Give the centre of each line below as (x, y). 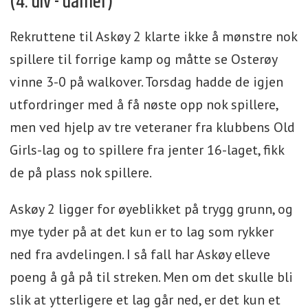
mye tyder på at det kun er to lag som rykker (141, 231)
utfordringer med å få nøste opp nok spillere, (143, 104)
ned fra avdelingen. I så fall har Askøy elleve (140, 254)
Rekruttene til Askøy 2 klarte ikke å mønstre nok (153, 36)
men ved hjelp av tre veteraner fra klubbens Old (152, 127)
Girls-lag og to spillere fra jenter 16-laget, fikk (146, 150)
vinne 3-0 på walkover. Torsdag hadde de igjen (146, 82)
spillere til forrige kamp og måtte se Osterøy (143, 59)
